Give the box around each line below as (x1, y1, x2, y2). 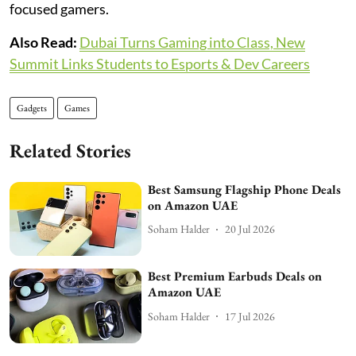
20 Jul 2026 (225, 222, 276, 236)
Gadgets (17, 101, 47, 114)
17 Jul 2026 (225, 308, 276, 323)
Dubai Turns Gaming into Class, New (79, 33, 305, 51)
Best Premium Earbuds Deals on (148, 268, 323, 285)
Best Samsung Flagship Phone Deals (148, 180, 342, 198)
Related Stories (10, 137, 131, 163)
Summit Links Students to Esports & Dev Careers (10, 54, 310, 72)
